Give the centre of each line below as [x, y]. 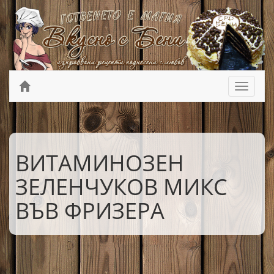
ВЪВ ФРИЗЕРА [90, 210]
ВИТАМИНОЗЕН [100, 163]
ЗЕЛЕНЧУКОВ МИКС [121, 187]
